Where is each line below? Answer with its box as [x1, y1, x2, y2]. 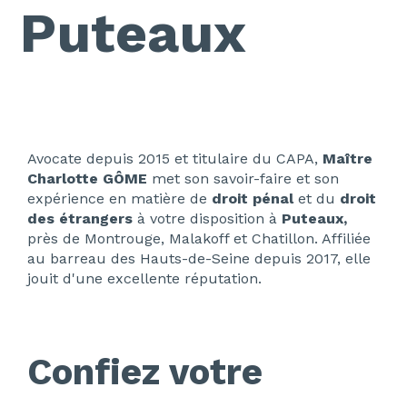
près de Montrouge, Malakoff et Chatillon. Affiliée [26, 229, 371, 247]
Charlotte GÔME [26, 169, 147, 187]
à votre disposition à [132, 209, 282, 227]
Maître [322, 149, 372, 167]
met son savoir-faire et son [146, 169, 339, 187]
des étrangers [26, 209, 133, 227]
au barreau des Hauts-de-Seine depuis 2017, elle [26, 249, 371, 267]
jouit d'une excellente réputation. [26, 269, 262, 287]
